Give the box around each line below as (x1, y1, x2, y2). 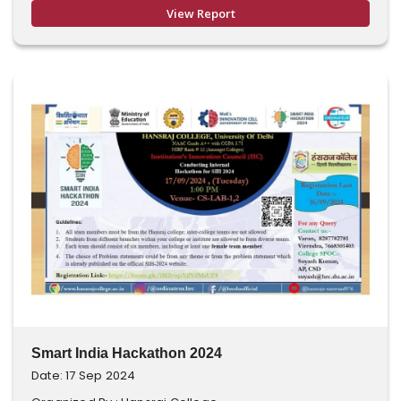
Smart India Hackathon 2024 (31, 346, 222, 361)
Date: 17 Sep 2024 (31, 367, 136, 384)
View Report (166, 5, 235, 21)
